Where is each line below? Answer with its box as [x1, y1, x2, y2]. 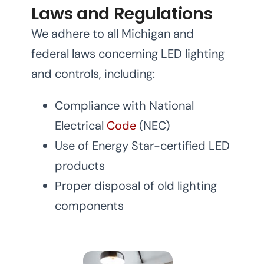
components [55, 198, 124, 214]
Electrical [55, 118, 107, 134]
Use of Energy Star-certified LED [55, 138, 230, 154]
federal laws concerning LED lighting [31, 46, 225, 62]
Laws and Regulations [31, 2, 213, 26]
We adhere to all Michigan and [31, 26, 194, 42]
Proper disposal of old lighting [55, 178, 217, 194]
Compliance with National [55, 98, 194, 114]
